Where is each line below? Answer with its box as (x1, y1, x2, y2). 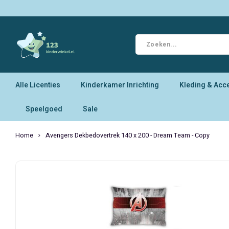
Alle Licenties (15, 79, 60, 90)
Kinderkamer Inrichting (81, 79, 159, 90)
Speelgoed (26, 103, 62, 114)
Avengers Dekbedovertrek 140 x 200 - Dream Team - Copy (45, 131, 210, 140)
